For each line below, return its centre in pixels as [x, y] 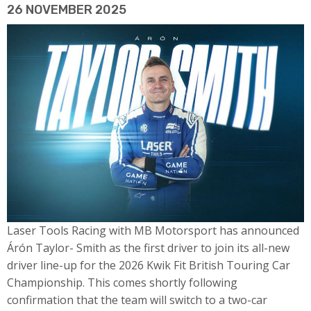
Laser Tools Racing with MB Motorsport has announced [153, 231]
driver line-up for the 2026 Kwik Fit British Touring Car [149, 266]
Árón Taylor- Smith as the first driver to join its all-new [148, 248]
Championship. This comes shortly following [122, 283]
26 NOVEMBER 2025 [67, 10]
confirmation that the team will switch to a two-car [137, 300]
